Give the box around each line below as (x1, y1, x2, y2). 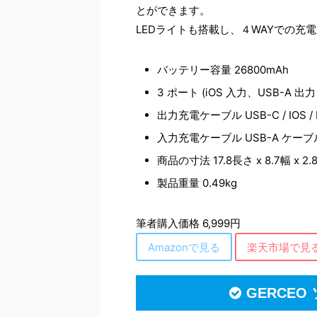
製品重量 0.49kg (157, 176, 237, 190)
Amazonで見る (148, 240, 220, 254)
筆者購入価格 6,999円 (136, 217, 241, 230)
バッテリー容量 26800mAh (157, 63, 289, 76)
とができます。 (136, 4, 210, 17)
